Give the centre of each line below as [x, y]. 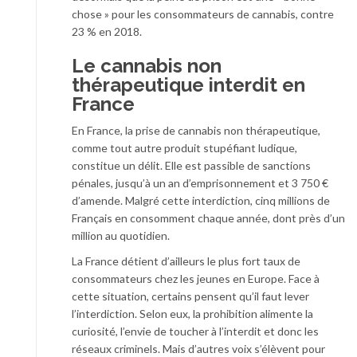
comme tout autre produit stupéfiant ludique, [184, 147]
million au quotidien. [121, 235]
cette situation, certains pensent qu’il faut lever [190, 296]
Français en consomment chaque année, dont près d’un [208, 218]
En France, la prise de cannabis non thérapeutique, [196, 130]
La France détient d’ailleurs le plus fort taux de [186, 261]
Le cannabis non [147, 65]
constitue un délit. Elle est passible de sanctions [191, 165]
